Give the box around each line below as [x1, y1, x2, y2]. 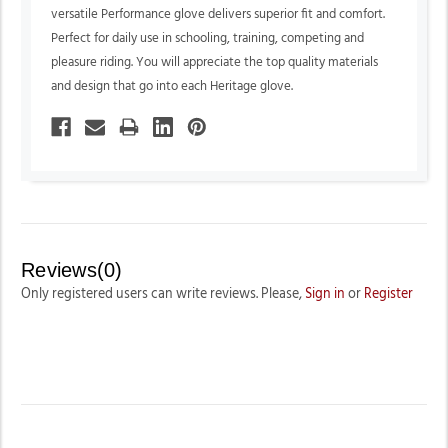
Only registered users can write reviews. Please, [21, 286, 305, 301]
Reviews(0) [21, 258, 123, 281]
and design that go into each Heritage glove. [51, 80, 293, 94]
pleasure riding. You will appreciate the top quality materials [51, 56, 378, 70]
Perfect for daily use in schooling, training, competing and [51, 32, 364, 46]
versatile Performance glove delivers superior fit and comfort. [51, 8, 385, 22]
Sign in [305, 286, 345, 301]
